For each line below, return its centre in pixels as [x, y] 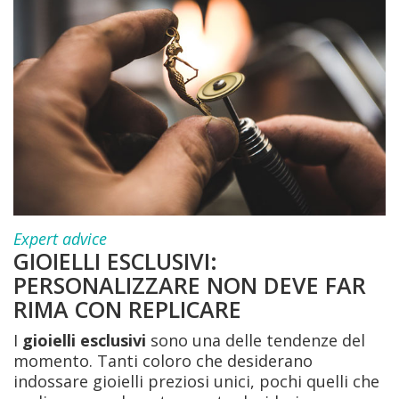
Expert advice [60, 239]
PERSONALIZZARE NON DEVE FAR [190, 285]
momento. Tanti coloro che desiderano [163, 361]
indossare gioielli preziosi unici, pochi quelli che [196, 381]
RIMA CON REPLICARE [127, 309]
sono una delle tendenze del [256, 340]
